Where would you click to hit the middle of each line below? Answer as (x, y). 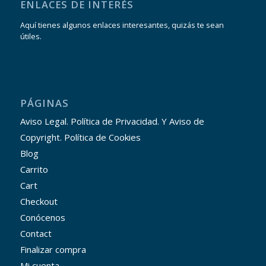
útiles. (31, 37)
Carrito (34, 170)
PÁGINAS (44, 103)
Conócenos (42, 218)
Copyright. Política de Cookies (80, 137)
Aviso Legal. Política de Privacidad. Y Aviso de (112, 121)
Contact (36, 234)
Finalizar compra (53, 250)
